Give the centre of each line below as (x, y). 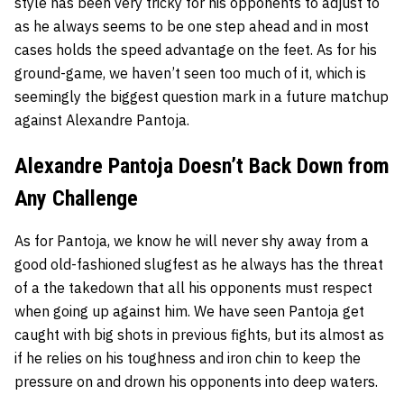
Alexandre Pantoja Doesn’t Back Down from (202, 166)
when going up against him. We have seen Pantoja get (189, 312)
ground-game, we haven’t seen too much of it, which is (190, 73)
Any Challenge (76, 199)
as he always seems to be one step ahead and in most (192, 27)
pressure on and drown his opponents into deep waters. (196, 382)
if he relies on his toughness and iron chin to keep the (188, 358)
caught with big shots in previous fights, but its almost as (199, 335)
